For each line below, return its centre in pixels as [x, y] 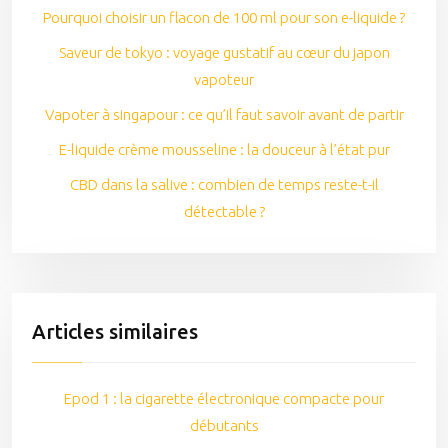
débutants [224, 425]
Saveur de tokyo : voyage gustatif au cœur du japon [224, 52]
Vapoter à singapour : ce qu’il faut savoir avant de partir [224, 114]
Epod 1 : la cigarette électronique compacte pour [224, 398]
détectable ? [224, 211]
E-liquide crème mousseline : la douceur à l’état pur [224, 149]
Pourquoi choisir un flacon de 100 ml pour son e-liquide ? [224, 17]
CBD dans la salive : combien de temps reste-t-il [224, 184]
